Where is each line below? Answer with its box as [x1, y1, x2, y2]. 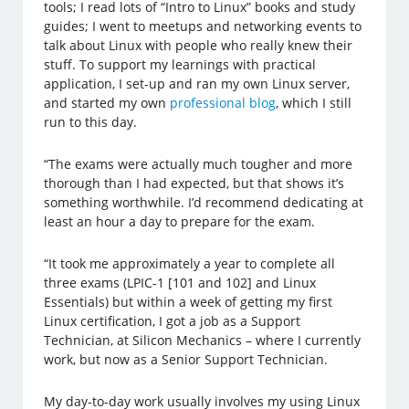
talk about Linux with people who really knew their [44, 36, 353, 54]
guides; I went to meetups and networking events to [44, 16, 362, 35]
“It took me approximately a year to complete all [44, 254, 336, 272]
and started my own [44, 93, 171, 111]
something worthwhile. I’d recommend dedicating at [44, 193, 364, 211]
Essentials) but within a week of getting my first [44, 292, 333, 310]
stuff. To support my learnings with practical [44, 55, 317, 73]
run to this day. [44, 112, 138, 131]
